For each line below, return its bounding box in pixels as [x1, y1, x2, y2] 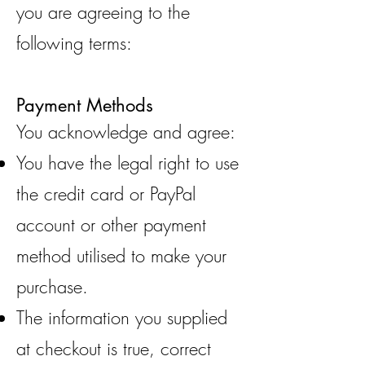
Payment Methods [16, 94, 153, 117]
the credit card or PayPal [16, 182, 196, 206]
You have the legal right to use [16, 151, 239, 175]
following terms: [16, 31, 132, 55]
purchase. [16, 275, 99, 299]
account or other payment [16, 213, 206, 237]
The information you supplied [16, 306, 227, 330]
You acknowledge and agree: [16, 120, 235, 144]
